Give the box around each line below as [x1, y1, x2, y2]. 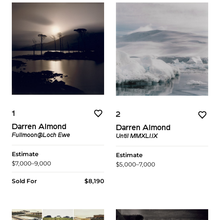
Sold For [12, 177, 37, 185]
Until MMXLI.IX [116, 134, 158, 140]
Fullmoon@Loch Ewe [12, 132, 70, 138]
